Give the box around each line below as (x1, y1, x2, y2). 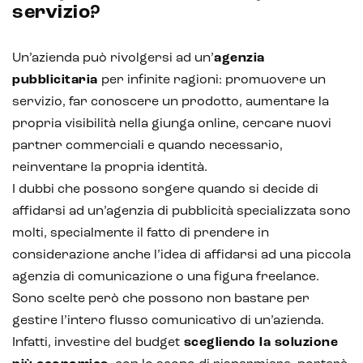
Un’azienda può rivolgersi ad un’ (12, 51, 214, 65)
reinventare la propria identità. (12, 160, 207, 174)
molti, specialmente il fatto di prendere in (12, 226, 269, 240)
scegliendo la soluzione (180, 335, 338, 349)
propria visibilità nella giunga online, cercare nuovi (12, 117, 331, 130)
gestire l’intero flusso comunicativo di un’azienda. (12, 314, 324, 327)
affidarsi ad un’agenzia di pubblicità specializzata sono (12, 204, 351, 218)
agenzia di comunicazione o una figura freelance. (12, 270, 319, 284)
